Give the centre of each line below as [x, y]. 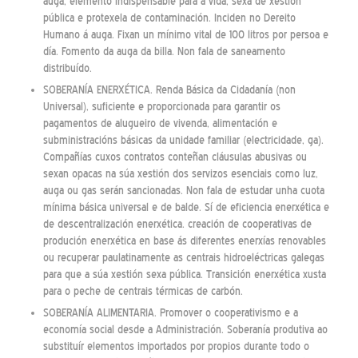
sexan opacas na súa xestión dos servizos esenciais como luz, [180, 174]
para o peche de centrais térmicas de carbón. [143, 292]
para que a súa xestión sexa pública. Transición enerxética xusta [184, 275]
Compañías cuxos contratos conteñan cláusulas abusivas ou [175, 157]
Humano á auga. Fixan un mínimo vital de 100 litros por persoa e [185, 35]
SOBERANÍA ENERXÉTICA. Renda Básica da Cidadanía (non [169, 90]
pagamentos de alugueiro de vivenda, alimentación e [160, 124]
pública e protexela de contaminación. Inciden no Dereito [169, 18]
